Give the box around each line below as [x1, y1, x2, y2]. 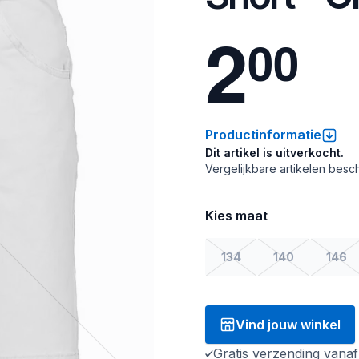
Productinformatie [205, 127, 321, 143]
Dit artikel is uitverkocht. [205, 146, 344, 159]
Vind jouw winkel [236, 317, 341, 333]
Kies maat [205, 208, 268, 224]
